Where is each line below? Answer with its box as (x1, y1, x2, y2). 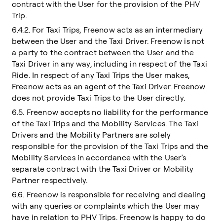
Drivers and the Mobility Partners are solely (12, 130, 171, 140)
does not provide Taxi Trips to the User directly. (12, 93, 187, 103)
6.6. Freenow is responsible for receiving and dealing (12, 189, 206, 199)
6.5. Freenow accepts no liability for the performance (12, 107, 209, 117)
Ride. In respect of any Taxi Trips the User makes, (12, 70, 190, 80)
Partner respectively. (12, 175, 88, 185)
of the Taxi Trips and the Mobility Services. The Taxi (12, 118, 199, 128)
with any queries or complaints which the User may (12, 201, 199, 211)
